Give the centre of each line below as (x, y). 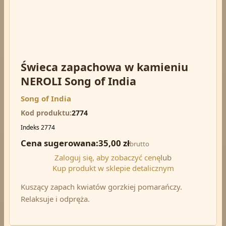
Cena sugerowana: (59, 143)
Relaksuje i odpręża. (55, 199)
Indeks (30, 128)
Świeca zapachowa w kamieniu (104, 67)
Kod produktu (45, 113)
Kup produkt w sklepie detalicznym (113, 168)
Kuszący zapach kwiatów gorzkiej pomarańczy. (101, 187)
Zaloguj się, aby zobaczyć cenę (107, 158)
